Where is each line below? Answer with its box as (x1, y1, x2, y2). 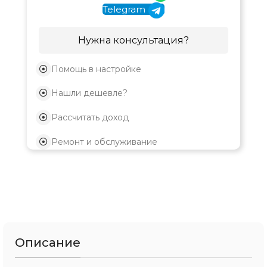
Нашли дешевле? (51, 88, 128, 99)
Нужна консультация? (78, 34, 189, 46)
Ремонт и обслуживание (51, 136, 157, 147)
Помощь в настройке (51, 63, 141, 74)
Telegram (103, 4, 145, 15)
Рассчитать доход (51, 112, 129, 123)
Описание (15, 235, 80, 250)
